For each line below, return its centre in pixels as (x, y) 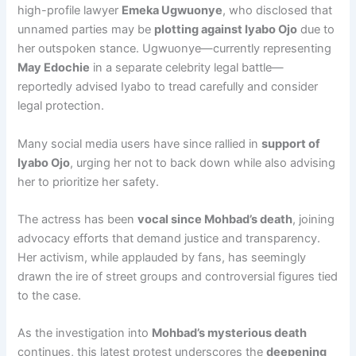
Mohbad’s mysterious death (230, 333)
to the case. (50, 295)
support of (291, 143)
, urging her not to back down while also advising (203, 163)
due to (316, 30)
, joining (314, 219)
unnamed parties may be (86, 30)
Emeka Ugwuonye (172, 11)
